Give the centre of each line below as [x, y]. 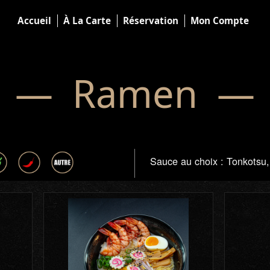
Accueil [34, 20]
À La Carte [87, 20]
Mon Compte [219, 20]
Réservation [150, 20]
